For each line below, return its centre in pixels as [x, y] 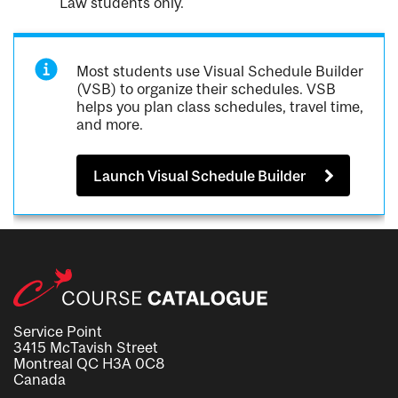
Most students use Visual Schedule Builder [220, 72]
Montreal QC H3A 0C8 [89, 363]
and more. [110, 125]
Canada [40, 379]
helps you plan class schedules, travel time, [220, 107]
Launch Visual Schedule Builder [200, 175]
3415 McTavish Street [86, 347]
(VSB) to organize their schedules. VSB [207, 89]
